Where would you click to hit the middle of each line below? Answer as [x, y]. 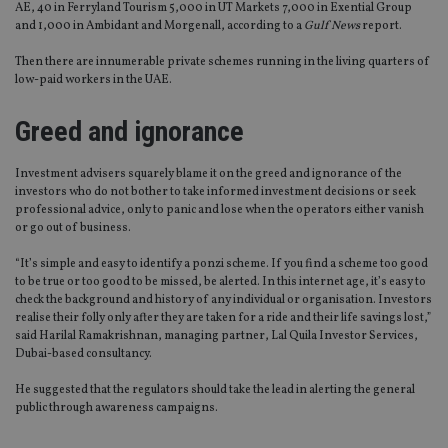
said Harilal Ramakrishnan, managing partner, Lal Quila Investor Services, [216, 336]
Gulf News [332, 26]
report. [381, 26]
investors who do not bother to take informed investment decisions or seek [215, 192]
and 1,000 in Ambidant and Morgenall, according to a [159, 26]
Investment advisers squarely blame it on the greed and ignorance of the [208, 174]
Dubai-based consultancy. [83, 354]
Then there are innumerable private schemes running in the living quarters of [222, 62]
